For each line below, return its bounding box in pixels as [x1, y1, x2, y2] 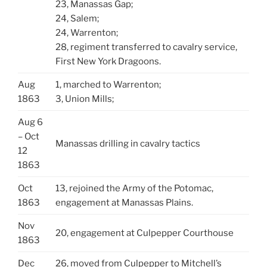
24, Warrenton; [55, 27, 118, 38]
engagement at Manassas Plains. [55, 197, 193, 208]
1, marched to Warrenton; [55, 79, 161, 90]
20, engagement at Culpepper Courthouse [55, 227, 234, 238]
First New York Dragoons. [55, 55, 161, 67]
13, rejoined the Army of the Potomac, [55, 182, 213, 194]
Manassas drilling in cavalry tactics [55, 138, 200, 149]
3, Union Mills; [55, 93, 114, 104]
